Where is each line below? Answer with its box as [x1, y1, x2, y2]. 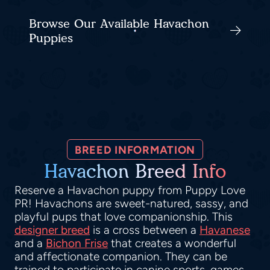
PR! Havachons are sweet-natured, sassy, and [14, 196, 248, 211]
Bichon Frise [46, 236, 108, 251]
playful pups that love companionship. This [14, 210, 233, 224]
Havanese [199, 223, 250, 237]
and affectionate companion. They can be [14, 250, 227, 264]
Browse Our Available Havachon [29, 16, 209, 31]
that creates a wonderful [108, 236, 236, 251]
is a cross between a [90, 223, 199, 237]
